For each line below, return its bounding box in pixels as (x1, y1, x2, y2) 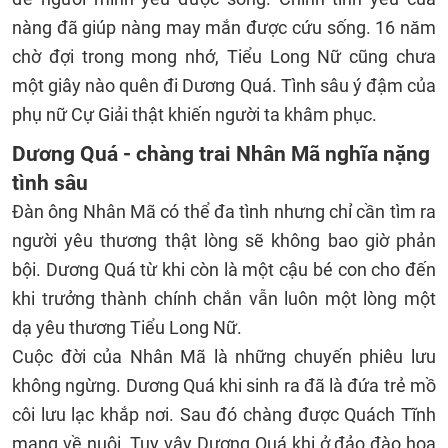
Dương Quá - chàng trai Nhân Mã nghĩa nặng (12, 141, 430, 166)
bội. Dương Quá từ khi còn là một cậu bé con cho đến (12, 259, 436, 280)
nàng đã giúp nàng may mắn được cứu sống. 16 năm (12, 17, 436, 38)
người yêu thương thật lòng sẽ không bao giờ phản (12, 230, 436, 251)
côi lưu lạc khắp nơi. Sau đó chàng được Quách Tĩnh (12, 404, 436, 425)
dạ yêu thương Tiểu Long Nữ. (12, 317, 242, 338)
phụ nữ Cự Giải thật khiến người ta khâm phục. (12, 104, 377, 125)
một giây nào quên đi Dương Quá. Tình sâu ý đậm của (12, 75, 436, 96)
